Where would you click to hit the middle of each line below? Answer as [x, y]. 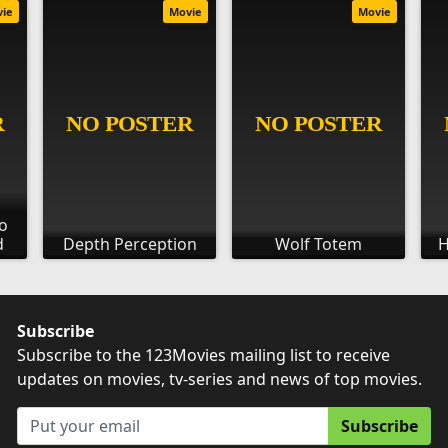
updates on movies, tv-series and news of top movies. [220, 378]
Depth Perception [129, 243]
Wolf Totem [318, 243]
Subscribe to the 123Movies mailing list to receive [204, 354]
